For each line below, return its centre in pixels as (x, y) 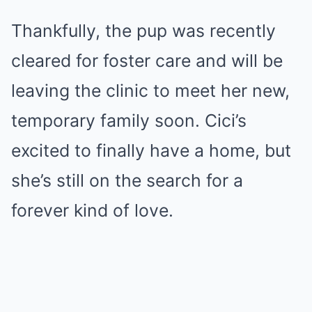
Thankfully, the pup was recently (143, 30)
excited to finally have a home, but (151, 150)
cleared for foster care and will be (147, 60)
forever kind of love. (92, 210)
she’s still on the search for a (127, 180)
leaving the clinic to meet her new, (150, 90)
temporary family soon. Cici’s (129, 120)
